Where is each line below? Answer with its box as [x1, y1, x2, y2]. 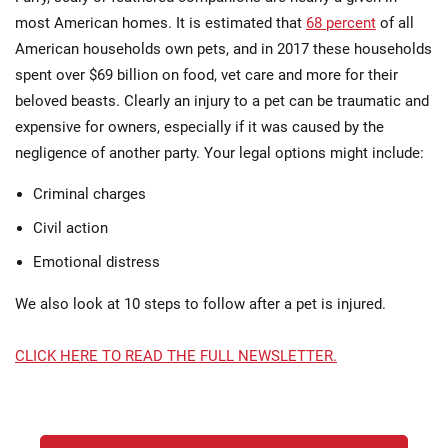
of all [376, 14, 414, 33]
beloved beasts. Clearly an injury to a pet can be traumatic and [15, 92, 429, 111]
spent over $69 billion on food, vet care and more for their [15, 66, 398, 85]
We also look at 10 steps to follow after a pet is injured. [15, 295, 386, 314]
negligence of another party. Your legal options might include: [15, 144, 424, 163]
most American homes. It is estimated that [15, 14, 306, 33]
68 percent [306, 14, 376, 33]
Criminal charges [33, 185, 146, 204]
